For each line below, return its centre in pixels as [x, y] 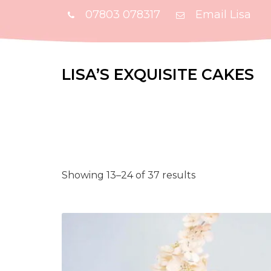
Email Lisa [223, 15]
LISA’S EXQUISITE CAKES [158, 74]
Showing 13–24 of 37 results [129, 175]
